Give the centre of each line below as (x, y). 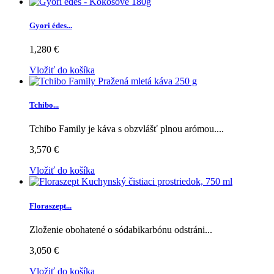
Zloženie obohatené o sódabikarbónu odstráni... (121, 229)
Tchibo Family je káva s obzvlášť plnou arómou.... (127, 129)
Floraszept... (50, 206)
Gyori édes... (51, 25)
